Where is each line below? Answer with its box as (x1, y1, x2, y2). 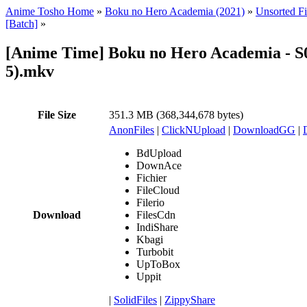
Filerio (136, 196, 164, 208)
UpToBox (136, 258, 180, 270)
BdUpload (136, 147, 182, 159)
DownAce (136, 159, 182, 171)
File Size (38, 108, 76, 121)
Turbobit (136, 245, 173, 258)
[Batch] (5, 18, 38, 29)
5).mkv (5, 62, 54, 80)
